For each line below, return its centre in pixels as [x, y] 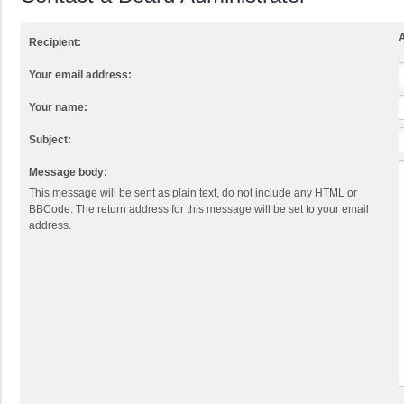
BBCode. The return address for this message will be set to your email [199, 210]
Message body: [68, 173]
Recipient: [55, 43]
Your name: [58, 108]
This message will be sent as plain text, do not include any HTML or [193, 193]
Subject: [50, 140]
